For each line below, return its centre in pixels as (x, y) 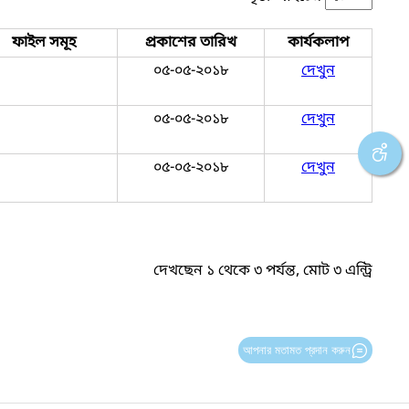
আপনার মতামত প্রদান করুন (296, 350)
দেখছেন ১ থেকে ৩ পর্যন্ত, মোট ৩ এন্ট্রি (263, 272)
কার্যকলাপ (318, 42)
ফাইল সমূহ (44, 42)
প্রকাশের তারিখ (191, 42)
